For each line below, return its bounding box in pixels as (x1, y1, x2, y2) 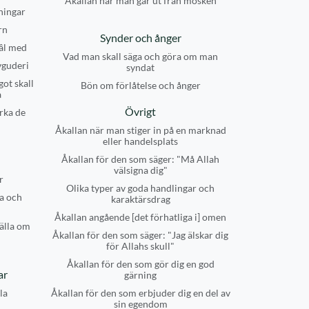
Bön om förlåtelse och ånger (80, 79, 201, 91)
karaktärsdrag (110, 193, 170, 205)
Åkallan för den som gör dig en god (66, 258, 215, 270)
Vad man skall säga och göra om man (63, 50, 218, 62)
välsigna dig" (113, 164, 168, 176)
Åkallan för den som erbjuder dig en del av (50, 287, 230, 299)
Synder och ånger (99, 31, 181, 44)
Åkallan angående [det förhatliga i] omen (54, 211, 226, 223)
